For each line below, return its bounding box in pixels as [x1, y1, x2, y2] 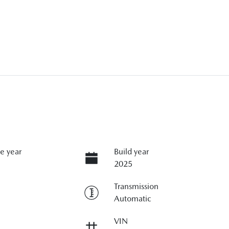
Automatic [113, 194, 151, 203]
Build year [113, 147, 149, 156]
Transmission [113, 181, 158, 191]
